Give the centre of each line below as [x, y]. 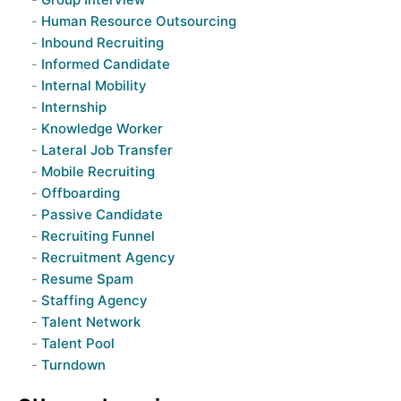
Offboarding [80, 193]
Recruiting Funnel [98, 236]
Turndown [73, 365]
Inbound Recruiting [102, 43]
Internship [73, 107]
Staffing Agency [94, 300]
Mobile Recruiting [98, 171]
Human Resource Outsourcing [138, 21]
